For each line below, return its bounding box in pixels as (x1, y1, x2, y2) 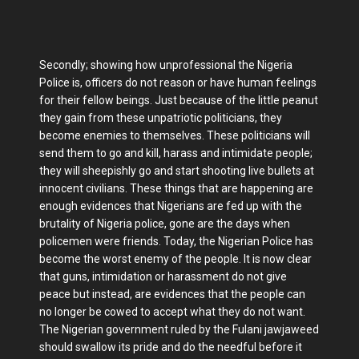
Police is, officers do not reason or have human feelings (39, 75, 317, 89)
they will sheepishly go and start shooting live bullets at (39, 163, 314, 177)
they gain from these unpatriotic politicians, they (39, 111, 282, 124)
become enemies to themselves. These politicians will (39, 128, 310, 142)
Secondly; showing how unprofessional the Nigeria (39, 58, 292, 71)
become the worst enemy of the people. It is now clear (39, 252, 312, 265)
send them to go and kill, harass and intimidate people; (39, 146, 313, 159)
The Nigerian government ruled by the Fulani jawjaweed (39, 322, 319, 336)
